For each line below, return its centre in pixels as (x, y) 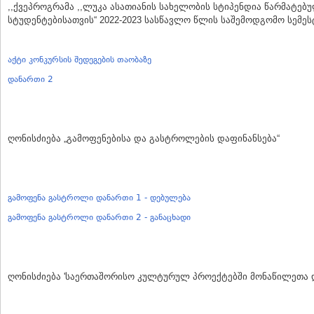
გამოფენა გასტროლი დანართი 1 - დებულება (99, 198)
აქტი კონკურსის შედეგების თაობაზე (80, 60)
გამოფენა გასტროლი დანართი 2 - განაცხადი (99, 217)
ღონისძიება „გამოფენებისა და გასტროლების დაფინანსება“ (144, 138)
